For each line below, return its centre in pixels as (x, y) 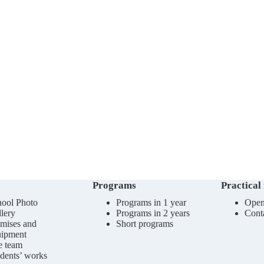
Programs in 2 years (153, 213)
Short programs (144, 223)
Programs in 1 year (151, 202)
